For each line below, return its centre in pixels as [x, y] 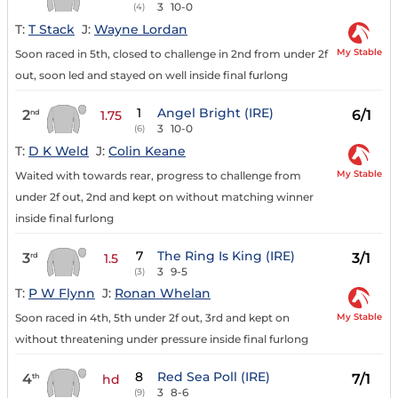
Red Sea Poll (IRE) [213, 377]
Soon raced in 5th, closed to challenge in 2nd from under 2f [171, 53]
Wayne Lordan [141, 29]
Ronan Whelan [163, 294]
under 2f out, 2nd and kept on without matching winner [164, 196]
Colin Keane [147, 151]
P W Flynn [62, 294]
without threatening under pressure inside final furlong [162, 339]
